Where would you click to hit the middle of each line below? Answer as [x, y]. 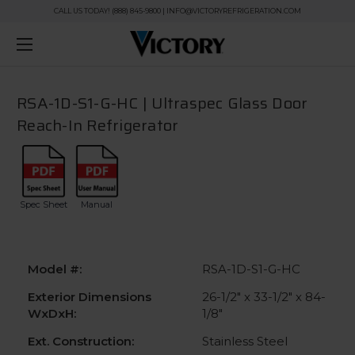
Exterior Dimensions [90, 296]
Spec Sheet [43, 204]
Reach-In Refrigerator [98, 125]
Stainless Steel [245, 341]
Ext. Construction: [81, 341]
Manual [97, 204]
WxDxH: [52, 313]
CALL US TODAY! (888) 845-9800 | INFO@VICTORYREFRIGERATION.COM [177, 11]
